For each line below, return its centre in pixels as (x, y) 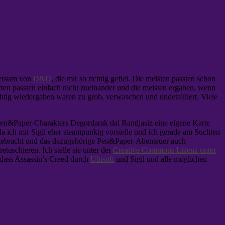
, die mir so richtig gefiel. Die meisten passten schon (133, 79)
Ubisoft (102, 159)
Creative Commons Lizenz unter (164, 150)
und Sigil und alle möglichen (160, 159)
